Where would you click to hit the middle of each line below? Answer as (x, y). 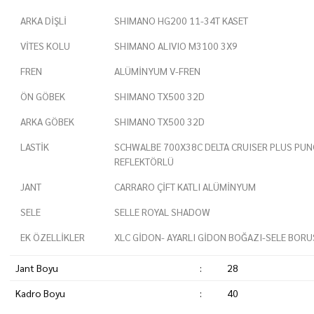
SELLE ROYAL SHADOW (162, 212)
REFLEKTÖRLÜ (144, 161)
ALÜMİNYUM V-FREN (157, 71)
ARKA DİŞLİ (43, 20)
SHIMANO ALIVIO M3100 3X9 (176, 46)
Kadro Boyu (40, 293)
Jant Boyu (36, 268)
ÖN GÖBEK (43, 96)
